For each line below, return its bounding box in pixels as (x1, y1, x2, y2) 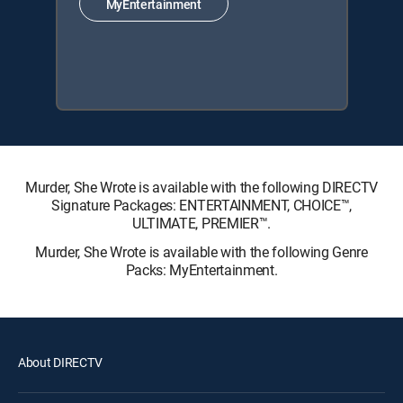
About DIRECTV (18, 354, 103, 371)
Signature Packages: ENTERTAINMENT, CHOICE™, (50, 195, 353, 215)
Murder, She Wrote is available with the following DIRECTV (25, 177, 378, 197)
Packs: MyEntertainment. (125, 260, 278, 280)
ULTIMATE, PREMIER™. (132, 213, 271, 233)
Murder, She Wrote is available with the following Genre (35, 242, 368, 262)
